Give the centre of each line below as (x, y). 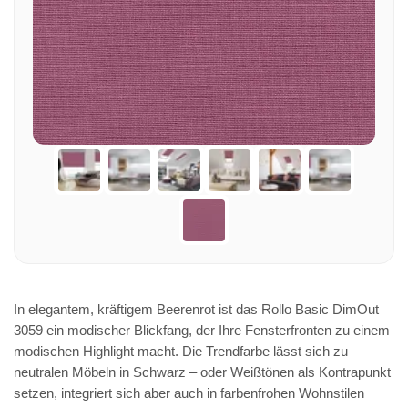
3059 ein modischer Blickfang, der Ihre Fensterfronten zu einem (202, 330)
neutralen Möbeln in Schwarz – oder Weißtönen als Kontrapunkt (202, 372)
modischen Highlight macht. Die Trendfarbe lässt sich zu (181, 351)
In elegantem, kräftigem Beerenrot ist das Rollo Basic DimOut (196, 309)
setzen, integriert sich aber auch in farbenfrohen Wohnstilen (189, 393)
